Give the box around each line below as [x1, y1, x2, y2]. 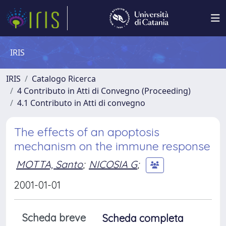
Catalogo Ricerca [32, 73, 96, 84]
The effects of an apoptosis [14, 125, 159, 139]
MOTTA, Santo [16, 157, 83, 171]
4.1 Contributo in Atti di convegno [17, 97, 145, 108]
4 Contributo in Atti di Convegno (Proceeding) [17, 85, 191, 96]
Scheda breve [22, 211, 86, 224]
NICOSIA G [89, 157, 137, 171]
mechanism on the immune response [14, 139, 210, 153]
